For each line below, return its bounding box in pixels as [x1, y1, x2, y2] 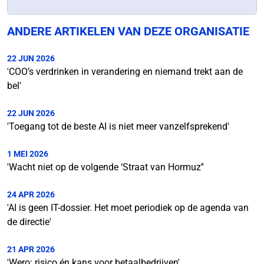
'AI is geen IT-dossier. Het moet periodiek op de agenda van [7, 202, 249, 213]
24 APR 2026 [7, 190, 55, 199]
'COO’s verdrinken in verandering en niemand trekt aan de [7, 66, 243, 77]
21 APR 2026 [7, 245, 55, 254]
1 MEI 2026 [7, 149, 48, 159]
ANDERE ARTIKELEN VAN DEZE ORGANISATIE [7, 24, 249, 38]
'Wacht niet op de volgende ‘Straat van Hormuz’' [7, 161, 204, 173]
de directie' [7, 216, 51, 227]
